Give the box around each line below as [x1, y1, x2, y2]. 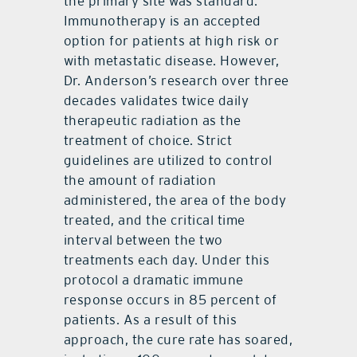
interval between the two [63, 232, 223, 249]
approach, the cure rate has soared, [63, 331, 293, 348]
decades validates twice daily [63, 92, 249, 109]
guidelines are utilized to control [63, 152, 273, 169]
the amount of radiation [63, 172, 217, 189]
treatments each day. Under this [63, 252, 270, 269]
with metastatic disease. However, [63, 53, 280, 69]
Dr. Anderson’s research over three [63, 73, 289, 89]
